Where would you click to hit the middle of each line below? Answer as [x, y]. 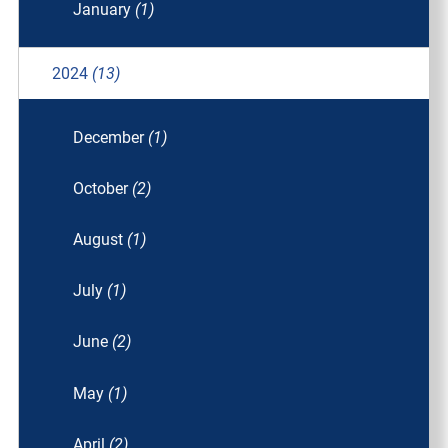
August [100, 240]
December [111, 137]
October [103, 188]
